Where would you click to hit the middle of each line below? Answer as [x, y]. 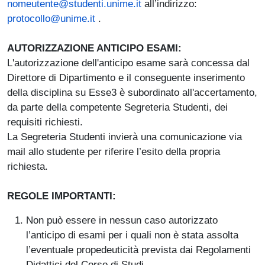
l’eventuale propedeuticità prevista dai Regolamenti [138, 249]
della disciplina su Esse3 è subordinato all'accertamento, [132, 92]
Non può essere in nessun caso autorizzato [122, 220]
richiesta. [28, 166]
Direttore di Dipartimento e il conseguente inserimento [126, 77]
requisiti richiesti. [45, 122]
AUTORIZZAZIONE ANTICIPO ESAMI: [94, 48]
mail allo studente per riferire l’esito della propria [114, 151]
